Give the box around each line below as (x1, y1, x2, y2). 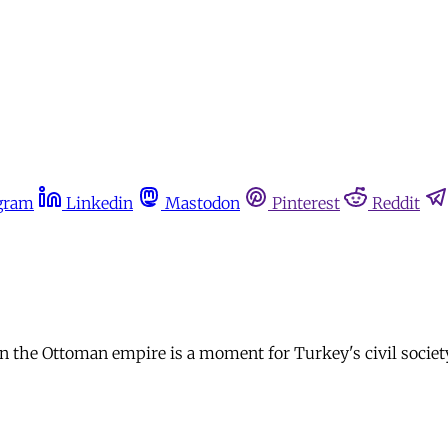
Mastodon (165, 193, 240, 213)
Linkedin (66, 193, 133, 213)
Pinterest (272, 193, 340, 213)
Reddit (372, 193, 420, 213)
